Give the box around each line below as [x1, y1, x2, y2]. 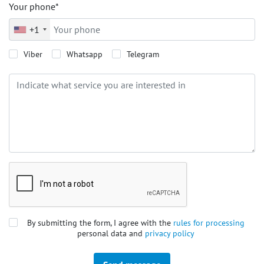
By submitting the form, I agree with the [27, 217, 173, 228]
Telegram [127, 49, 159, 60]
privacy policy [145, 228, 194, 239]
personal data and [77, 228, 145, 239]
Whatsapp [67, 49, 103, 60]
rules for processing [173, 217, 245, 228]
